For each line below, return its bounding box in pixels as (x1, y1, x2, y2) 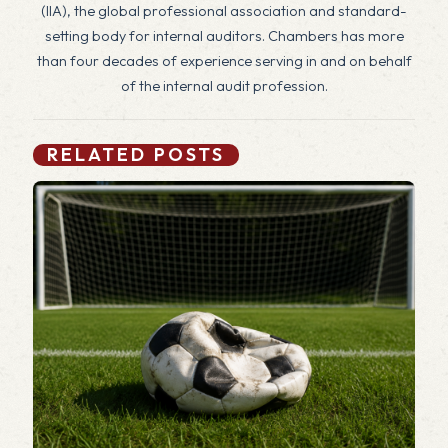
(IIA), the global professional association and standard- (41, 2, 407, 20)
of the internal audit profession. (120, 77, 328, 95)
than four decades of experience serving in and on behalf (36, 52, 412, 70)
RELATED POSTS (47, 143, 225, 166)
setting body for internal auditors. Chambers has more (44, 27, 404, 45)
